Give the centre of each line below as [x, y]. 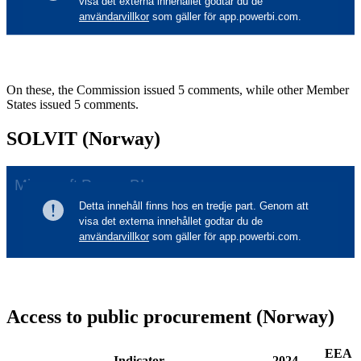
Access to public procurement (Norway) [170, 316]
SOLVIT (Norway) [83, 139]
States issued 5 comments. [73, 105]
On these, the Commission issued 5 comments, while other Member [178, 90]
